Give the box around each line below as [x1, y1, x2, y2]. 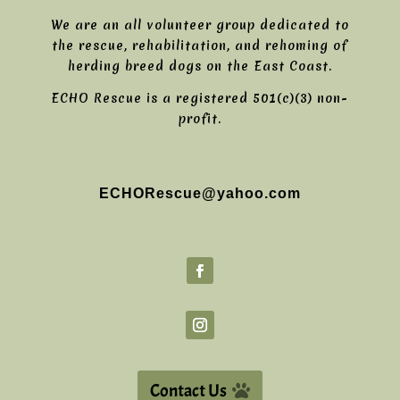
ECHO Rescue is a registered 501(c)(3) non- [51, 90, 349, 106]
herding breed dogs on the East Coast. [67, 58, 332, 74]
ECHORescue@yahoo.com [98, 186, 301, 201]
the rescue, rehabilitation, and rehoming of [52, 37, 348, 54]
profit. [178, 111, 221, 127]
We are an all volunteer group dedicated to [50, 17, 349, 33]
